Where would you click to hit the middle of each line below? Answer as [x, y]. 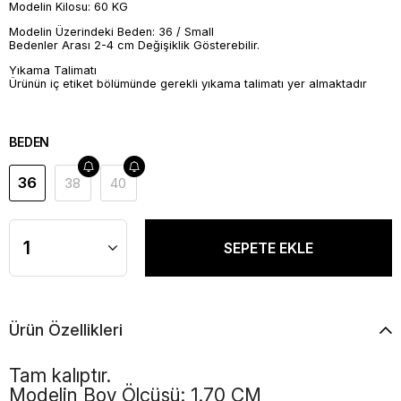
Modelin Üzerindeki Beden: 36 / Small [111, 32]
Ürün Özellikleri [66, 329]
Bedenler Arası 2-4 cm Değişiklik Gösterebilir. [134, 46]
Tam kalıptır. [60, 375]
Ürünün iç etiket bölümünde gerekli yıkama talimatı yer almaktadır [188, 83]
